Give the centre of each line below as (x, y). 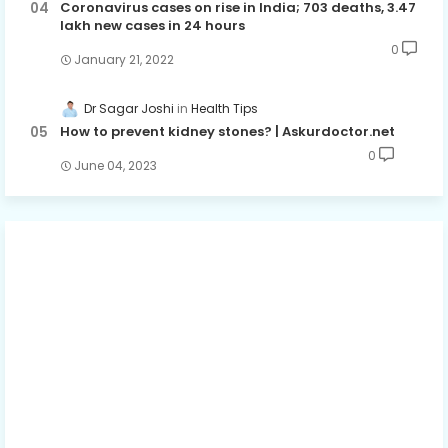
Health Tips (224, 108)
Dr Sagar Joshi (129, 108)
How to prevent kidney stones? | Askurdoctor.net (227, 131)
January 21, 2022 (124, 59)
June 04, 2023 (115, 165)
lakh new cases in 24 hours (152, 25)
